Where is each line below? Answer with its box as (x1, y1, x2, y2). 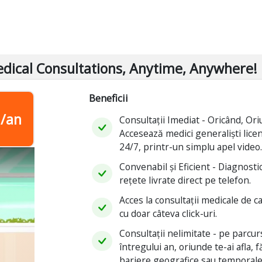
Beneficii (88, 91, 128, 105)
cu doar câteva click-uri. (119, 206, 218, 220)
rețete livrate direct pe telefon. (119, 173, 251, 187)
